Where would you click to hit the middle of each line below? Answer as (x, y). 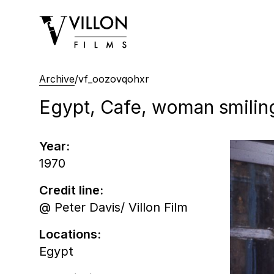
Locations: (70, 234)
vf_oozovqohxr (114, 79)
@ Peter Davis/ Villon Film (113, 207)
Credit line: (71, 190)
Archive (57, 79)
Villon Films (71, 23)
